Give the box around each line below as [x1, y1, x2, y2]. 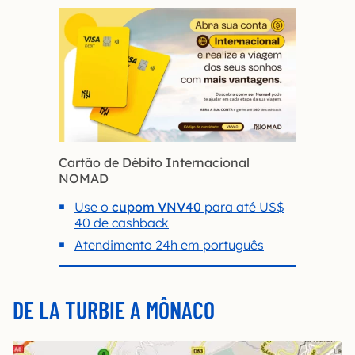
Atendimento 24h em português [74, 236, 264, 253]
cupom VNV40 [112, 198, 201, 215]
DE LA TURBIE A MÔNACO [13, 295, 215, 324]
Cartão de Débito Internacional [59, 154, 250, 170]
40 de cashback [74, 214, 169, 231]
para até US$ [201, 198, 284, 215]
